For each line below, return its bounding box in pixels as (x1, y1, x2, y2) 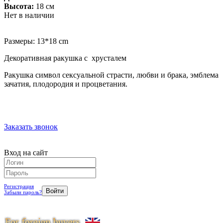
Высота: (4, 1, 34, 10)
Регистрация (4, 183, 34, 189)
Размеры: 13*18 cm (4, 36, 68, 45)
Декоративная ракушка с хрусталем (4, 53, 126, 62)
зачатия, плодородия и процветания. (4, 79, 127, 88)
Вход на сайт (4, 148, 48, 157)
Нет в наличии (4, 10, 54, 19)
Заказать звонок (4, 122, 58, 131)
